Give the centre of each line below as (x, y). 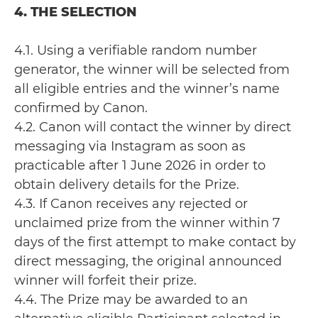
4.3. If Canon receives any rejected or (131, 204)
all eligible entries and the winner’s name (147, 89)
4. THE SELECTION (76, 12)
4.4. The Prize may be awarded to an (131, 300)
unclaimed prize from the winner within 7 (147, 223)
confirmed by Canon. (81, 108)
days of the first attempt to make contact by (155, 242)
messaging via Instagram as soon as (130, 146)
